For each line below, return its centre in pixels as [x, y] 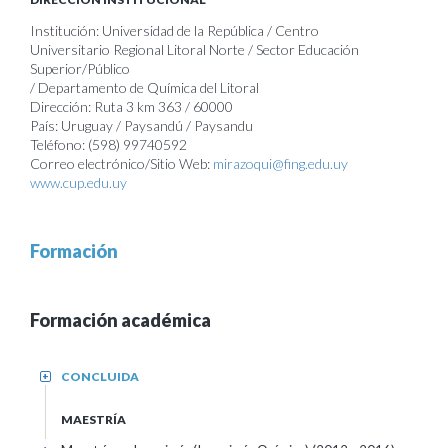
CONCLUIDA [100, 376]
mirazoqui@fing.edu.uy [280, 163]
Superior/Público [80, 68]
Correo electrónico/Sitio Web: [121, 163]
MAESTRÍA [93, 419]
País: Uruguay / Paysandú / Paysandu [141, 125]
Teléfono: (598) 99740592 [108, 144]
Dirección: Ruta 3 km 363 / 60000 [131, 106]
